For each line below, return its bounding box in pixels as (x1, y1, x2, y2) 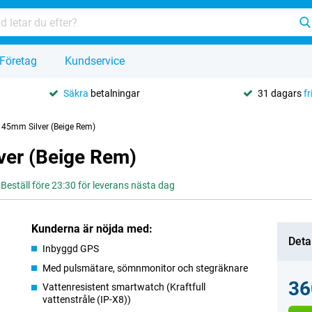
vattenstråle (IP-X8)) (42, 294, 132, 305)
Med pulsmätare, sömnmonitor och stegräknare (42, 263, 249, 274)
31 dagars (258, 87, 304, 99)
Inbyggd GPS (42, 243, 100, 254)
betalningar (88, 87, 140, 99)
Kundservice (65, 54, 125, 68)
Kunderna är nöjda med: (31, 222, 153, 235)
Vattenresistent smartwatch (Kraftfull (42, 281, 206, 292)
